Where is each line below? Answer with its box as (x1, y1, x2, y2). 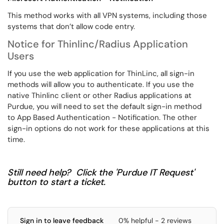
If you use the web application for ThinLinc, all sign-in (7, 68, 194, 78)
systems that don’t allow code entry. (7, 21, 135, 31)
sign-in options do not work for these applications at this (7, 123, 209, 133)
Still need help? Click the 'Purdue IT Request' (7, 166, 194, 178)
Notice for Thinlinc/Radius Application (7, 37, 188, 50)
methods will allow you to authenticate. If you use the (7, 79, 194, 89)
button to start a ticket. (7, 176, 105, 188)
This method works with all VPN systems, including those (7, 10, 207, 20)
